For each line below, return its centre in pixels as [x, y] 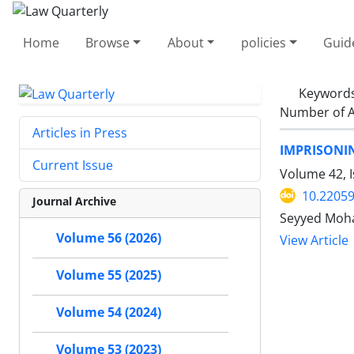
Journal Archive [74, 201]
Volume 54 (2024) [109, 313]
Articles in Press [80, 133]
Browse [108, 42]
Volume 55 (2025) [109, 275]
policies [263, 42]
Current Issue [73, 166]
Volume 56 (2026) [109, 238]
